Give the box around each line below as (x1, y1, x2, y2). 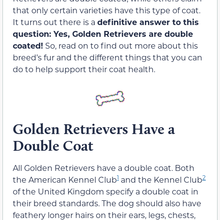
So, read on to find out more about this (43, 40, 198, 51)
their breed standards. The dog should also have (13, 198, 201, 209)
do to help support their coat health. (13, 63, 155, 74)
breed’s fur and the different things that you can (13, 52, 202, 62)
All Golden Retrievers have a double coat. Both (13, 163, 194, 173)
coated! (13, 40, 43, 51)
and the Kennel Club (119, 174, 202, 185)
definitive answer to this (97, 16, 199, 27)
